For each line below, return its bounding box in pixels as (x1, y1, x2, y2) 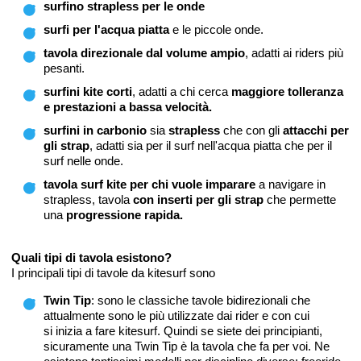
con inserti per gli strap (133, 193, 263, 207)
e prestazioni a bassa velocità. (44, 100, 212, 114)
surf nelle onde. (44, 154, 123, 168)
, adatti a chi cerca (132, 85, 231, 99)
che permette (263, 193, 336, 207)
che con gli (220, 123, 283, 138)
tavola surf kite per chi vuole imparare (44, 177, 255, 192)
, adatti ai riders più (245, 46, 343, 60)
